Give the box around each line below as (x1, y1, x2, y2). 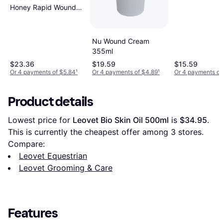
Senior (10, 23, 30, 32)
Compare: (8, 138, 45, 149)
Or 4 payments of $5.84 (10, 68, 76, 76)
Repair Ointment (10, 13, 63, 22)
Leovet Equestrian (19, 150, 87, 161)
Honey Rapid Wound (10, 3, 76, 12)
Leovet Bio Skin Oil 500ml (73, 114, 169, 125)
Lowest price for (8, 114, 73, 125)
